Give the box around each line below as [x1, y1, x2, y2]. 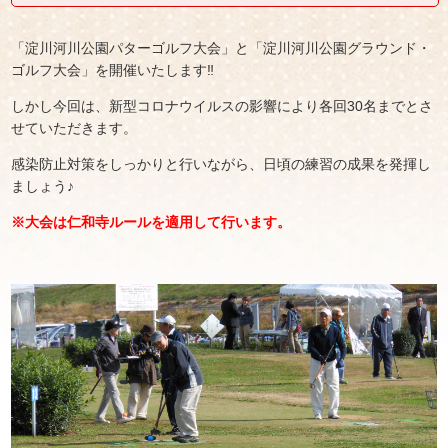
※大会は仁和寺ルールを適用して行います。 [11, 214, 292, 231]
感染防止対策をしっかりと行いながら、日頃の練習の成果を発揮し [11, 156, 432, 173]
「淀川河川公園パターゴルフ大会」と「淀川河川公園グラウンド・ [11, 40, 432, 57]
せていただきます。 [11, 120, 138, 137]
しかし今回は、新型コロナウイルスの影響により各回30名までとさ [11, 98, 434, 115]
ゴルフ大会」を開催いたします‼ [11, 62, 215, 79]
